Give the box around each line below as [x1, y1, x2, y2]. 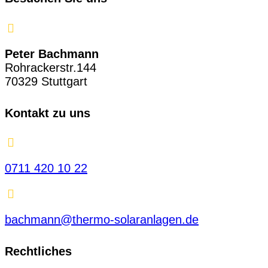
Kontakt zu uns [5, 106, 90, 120]
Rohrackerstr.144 [5, 60, 96, 74]
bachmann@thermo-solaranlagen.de [5, 213, 199, 227]
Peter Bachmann [5, 47, 99, 60]
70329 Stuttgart [5, 74, 87, 88]
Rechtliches [5, 245, 72, 258]
